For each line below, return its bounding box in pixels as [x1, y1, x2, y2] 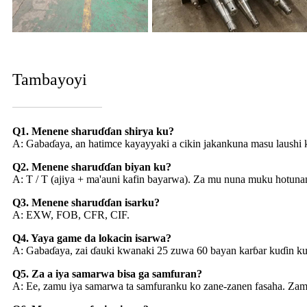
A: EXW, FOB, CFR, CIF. [12, 209, 130, 221]
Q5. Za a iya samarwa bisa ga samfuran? [12, 268, 202, 280]
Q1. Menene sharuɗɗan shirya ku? [12, 125, 174, 138]
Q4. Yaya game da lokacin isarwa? [12, 232, 171, 245]
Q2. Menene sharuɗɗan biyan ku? [12, 161, 171, 173]
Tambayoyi [12, 71, 87, 89]
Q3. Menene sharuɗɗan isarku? [12, 197, 160, 209]
